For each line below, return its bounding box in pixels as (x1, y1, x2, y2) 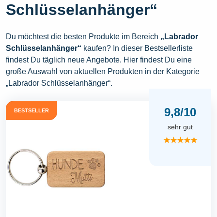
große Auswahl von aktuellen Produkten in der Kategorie (6, 67, 200, 76)
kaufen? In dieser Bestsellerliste (81, 44, 193, 52)
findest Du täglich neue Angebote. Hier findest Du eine (6, 55, 192, 64)
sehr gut (168, 123, 193, 131)
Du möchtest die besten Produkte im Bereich (6, 32, 160, 41)
